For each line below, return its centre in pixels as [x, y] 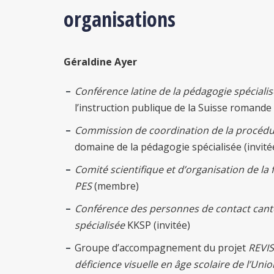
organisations [122, 19]
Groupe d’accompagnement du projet [161, 248]
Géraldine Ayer [102, 62]
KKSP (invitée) [159, 225]
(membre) [117, 186]
